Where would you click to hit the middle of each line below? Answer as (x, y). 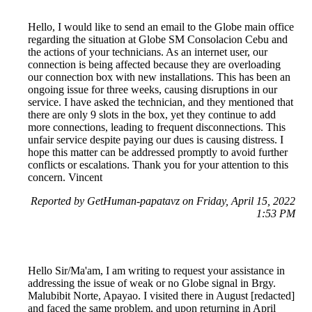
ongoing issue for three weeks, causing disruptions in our (153, 90)
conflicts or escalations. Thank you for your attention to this (158, 165)
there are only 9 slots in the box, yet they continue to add (152, 115)
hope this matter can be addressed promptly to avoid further (158, 153)
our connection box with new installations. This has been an (159, 77)
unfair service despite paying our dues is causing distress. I (156, 140)
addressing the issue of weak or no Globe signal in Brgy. (152, 283)
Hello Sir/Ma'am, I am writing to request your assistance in (156, 271)
